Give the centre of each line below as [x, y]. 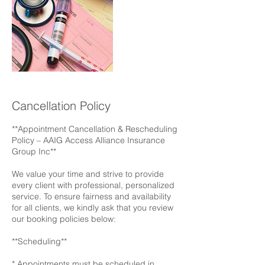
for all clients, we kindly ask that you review [93, 208]
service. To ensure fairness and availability [91, 196]
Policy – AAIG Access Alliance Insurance [88, 140]
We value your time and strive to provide [88, 174]
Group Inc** [34, 151]
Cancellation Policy [61, 106]
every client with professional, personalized [93, 185]
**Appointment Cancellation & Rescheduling [95, 129]
